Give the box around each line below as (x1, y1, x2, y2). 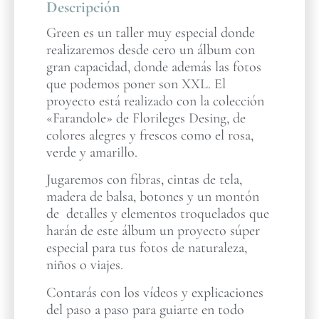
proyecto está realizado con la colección (46, 92, 264, 110)
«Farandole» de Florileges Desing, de (46, 109, 246, 127)
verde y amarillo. (46, 143, 137, 161)
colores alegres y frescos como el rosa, (46, 126, 253, 144)
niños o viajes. (46, 256, 123, 274)
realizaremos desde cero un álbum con (46, 41, 255, 58)
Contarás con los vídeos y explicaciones (46, 283, 263, 301)
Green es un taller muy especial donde (46, 23, 255, 41)
